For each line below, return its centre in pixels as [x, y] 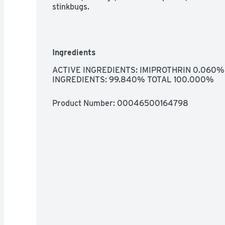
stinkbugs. [71, 7]
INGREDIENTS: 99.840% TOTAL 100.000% [133, 79]
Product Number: [85, 103]
